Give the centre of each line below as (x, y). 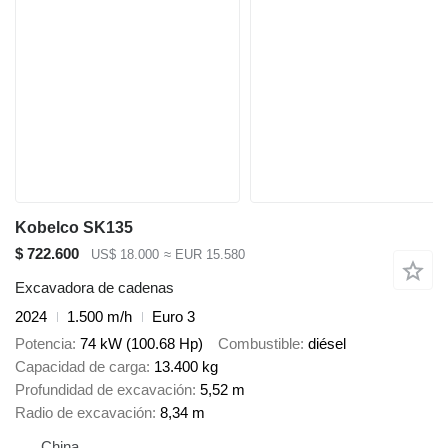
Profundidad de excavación (103, 389)
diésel (327, 343)
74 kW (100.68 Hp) (141, 343)
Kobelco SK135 (74, 227)
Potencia (43, 343)
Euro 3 (173, 317)
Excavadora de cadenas (94, 288)
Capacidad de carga (80, 366)
